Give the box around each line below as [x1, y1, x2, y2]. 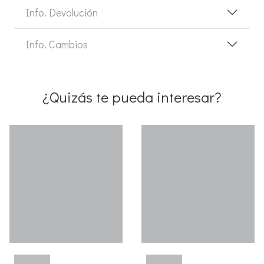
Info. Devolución [26, 5, 98, 19]
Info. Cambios [26, 37, 88, 51]
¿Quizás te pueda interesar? [42, 87, 222, 107]
